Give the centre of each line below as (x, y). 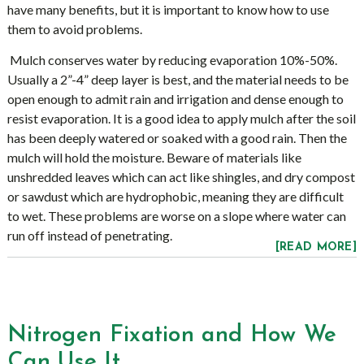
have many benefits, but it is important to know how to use (168, 9)
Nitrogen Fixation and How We (172, 336)
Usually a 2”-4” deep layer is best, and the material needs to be (178, 79)
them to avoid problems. (74, 29)
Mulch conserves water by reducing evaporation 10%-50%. (172, 60)
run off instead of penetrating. (89, 235)
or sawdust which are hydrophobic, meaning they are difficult (175, 196)
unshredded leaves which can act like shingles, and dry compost (181, 177)
